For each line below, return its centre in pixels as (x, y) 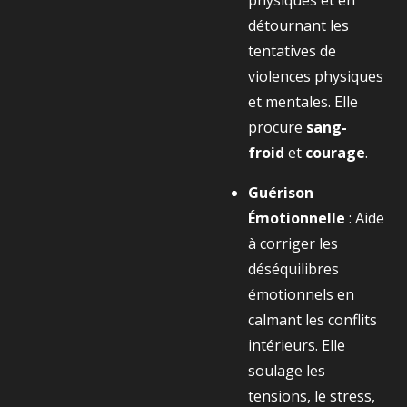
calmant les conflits (313, 320)
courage (335, 153)
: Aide (367, 218)
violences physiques (316, 76)
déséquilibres (293, 269)
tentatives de (292, 51)
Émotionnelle (297, 218)
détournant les (298, 25)
